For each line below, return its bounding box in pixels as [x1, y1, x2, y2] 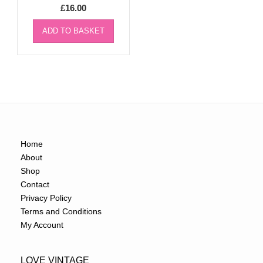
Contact [21, 180, 49, 190]
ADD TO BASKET [42, 26, 105, 36]
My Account [21, 220, 63, 230]
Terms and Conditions [21, 207, 102, 217]
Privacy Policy [21, 193, 72, 203]
